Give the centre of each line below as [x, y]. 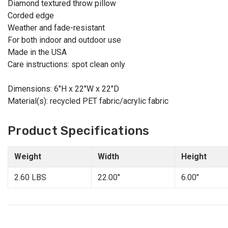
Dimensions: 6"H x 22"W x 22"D [63, 89]
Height [194, 157]
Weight [28, 157]
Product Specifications [79, 131]
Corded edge [31, 16]
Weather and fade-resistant [56, 28]
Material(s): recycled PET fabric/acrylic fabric [88, 101]
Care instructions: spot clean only [66, 65]
